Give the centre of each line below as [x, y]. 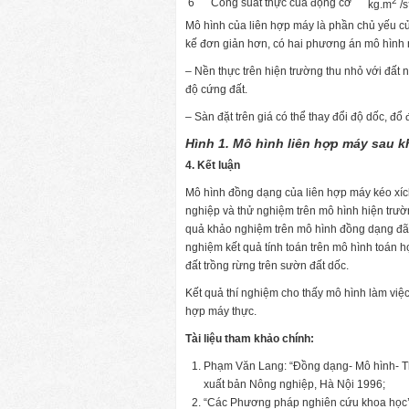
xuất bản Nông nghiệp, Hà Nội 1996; [294, 384]
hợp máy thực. [221, 311]
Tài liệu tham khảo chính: [250, 338]
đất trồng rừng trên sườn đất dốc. [267, 265]
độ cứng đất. [216, 89]
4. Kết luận [213, 165]
